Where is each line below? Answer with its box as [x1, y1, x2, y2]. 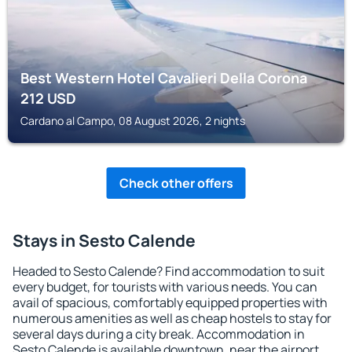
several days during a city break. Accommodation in [13, 325, 305, 343]
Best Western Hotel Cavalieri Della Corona [20, 68, 307, 87]
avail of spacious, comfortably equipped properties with [13, 294, 328, 311]
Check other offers [119, 174, 233, 192]
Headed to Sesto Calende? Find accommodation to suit [13, 262, 324, 280]
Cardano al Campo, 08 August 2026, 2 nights [20, 113, 245, 128]
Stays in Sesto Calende [13, 229, 196, 251]
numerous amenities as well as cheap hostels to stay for [13, 310, 332, 327]
